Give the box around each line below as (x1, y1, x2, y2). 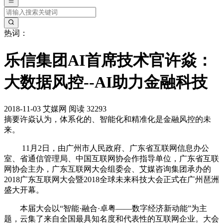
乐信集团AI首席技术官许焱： (4, 51, 213, 69)
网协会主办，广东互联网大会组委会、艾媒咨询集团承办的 (4, 165, 211, 174)
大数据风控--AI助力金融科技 (4, 73, 208, 91)
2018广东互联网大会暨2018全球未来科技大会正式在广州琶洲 (4, 175, 219, 184)
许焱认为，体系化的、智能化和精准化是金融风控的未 (20, 115, 211, 124)
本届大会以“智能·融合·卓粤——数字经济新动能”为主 (4, 204, 207, 213)
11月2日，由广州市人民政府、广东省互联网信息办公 (4, 144, 209, 153)
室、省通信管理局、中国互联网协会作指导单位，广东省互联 (4, 154, 219, 163)
